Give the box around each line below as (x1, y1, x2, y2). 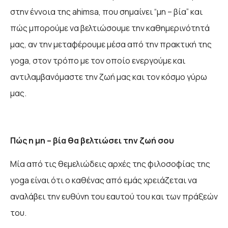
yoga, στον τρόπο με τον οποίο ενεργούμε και (10, 55, 185, 67)
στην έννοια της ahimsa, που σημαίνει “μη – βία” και (10, 6, 203, 18)
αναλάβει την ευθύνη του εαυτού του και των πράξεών (10, 191, 218, 203)
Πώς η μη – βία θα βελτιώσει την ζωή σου (10, 135, 174, 147)
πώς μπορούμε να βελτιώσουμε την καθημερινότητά (10, 22, 210, 34)
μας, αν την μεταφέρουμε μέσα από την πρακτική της (10, 39, 212, 50)
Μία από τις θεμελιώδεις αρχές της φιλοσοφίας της (10, 158, 210, 170)
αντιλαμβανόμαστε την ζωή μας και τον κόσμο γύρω (10, 71, 207, 83)
